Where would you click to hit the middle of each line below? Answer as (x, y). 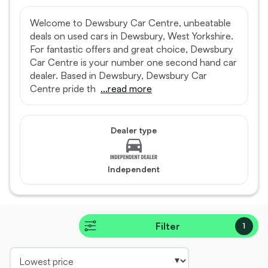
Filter (168, 226)
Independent (134, 169)
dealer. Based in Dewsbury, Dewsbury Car (118, 76)
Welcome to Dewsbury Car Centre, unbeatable (130, 23)
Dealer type (134, 130)
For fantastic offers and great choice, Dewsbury (132, 49)
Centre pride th (63, 89)
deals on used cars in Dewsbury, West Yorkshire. (132, 36)
